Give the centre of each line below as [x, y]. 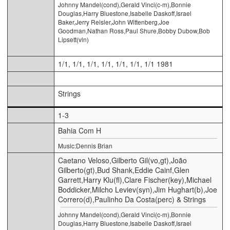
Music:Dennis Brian [85, 145]
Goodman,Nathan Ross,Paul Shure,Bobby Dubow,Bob [134, 30]
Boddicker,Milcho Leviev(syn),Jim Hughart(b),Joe [138, 189]
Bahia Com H [80, 130]
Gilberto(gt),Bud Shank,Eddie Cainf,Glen [124, 170]
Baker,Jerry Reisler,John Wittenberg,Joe [114, 22]
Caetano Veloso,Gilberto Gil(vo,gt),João [122, 160]
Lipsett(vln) [73, 39]
